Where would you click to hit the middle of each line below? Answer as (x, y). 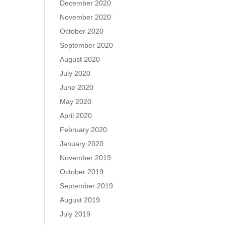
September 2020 (87, 45)
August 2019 (80, 200)
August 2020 (80, 59)
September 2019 (87, 186)
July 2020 (75, 73)
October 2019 (82, 172)
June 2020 (77, 87)
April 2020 (76, 116)
